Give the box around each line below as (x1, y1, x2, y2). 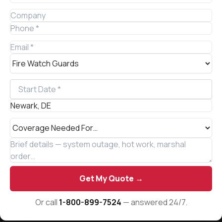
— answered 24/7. (121, 197, 187, 208)
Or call (35, 197, 59, 208)
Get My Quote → (79, 173, 143, 184)
